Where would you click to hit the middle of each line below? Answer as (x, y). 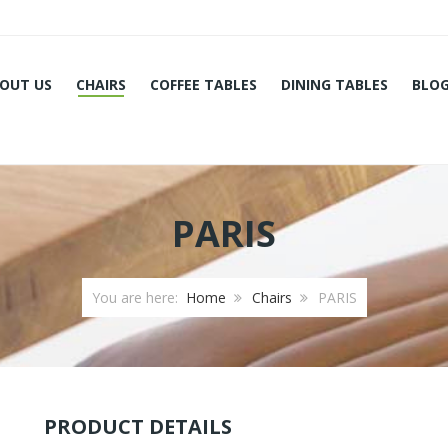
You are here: (138, 297)
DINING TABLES (334, 84)
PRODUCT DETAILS (138, 426)
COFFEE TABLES (203, 84)
